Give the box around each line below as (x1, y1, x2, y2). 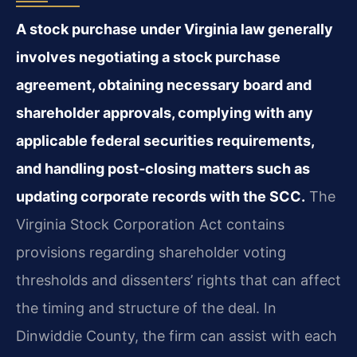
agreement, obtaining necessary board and (16, 76, 312, 94)
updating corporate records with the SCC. (16, 188, 305, 206)
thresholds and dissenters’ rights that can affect (16, 272, 341, 289)
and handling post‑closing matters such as (16, 160, 310, 178)
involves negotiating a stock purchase (16, 49, 280, 66)
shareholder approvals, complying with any (16, 104, 313, 122)
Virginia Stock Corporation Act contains (16, 216, 284, 233)
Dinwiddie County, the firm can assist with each (16, 328, 337, 345)
